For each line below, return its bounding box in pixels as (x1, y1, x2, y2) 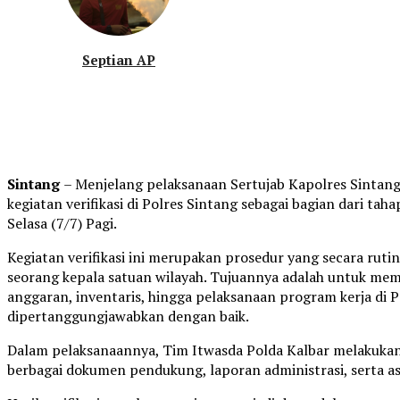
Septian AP (82, 51, 155, 70)
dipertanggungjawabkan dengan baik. (7, 306, 249, 327)
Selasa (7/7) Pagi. (7, 213, 117, 234)
